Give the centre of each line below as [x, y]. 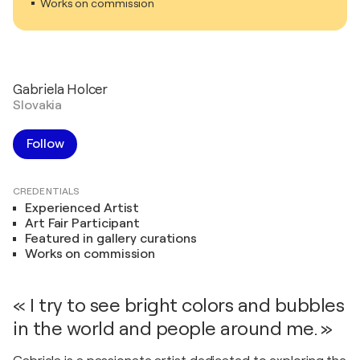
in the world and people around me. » [172, 328]
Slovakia [38, 105]
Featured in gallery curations [111, 238]
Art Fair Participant [82, 223]
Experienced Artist [82, 208]
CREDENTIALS [47, 191]
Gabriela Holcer [60, 89]
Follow [45, 143]
